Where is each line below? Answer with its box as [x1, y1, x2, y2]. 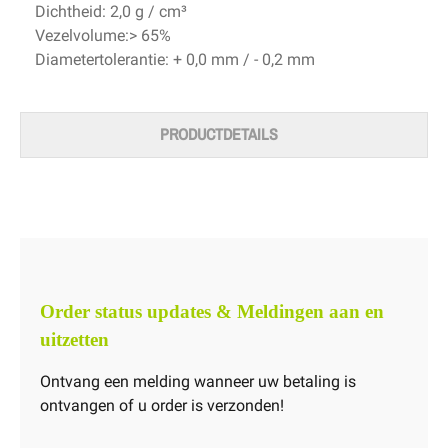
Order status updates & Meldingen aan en [40, 301, 384, 323]
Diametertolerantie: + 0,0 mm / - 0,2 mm [35, 50, 315, 70]
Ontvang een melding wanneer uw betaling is [40, 372, 356, 392]
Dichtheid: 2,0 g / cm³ [35, 2, 187, 22]
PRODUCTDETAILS [160, 126, 278, 144]
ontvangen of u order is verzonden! [40, 396, 284, 416]
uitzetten [40, 329, 109, 351]
